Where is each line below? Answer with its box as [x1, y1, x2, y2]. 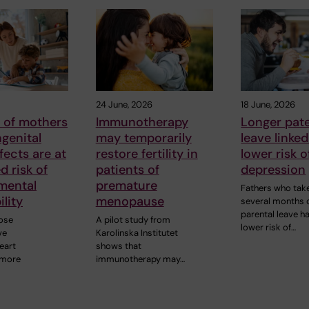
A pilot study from [95, 214, 170, 226]
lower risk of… [241, 221, 297, 234]
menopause [95, 193, 164, 210]
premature [95, 177, 157, 195]
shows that [95, 240, 141, 252]
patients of [95, 161, 159, 179]
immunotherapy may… [95, 253, 185, 266]
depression [241, 161, 306, 179]
